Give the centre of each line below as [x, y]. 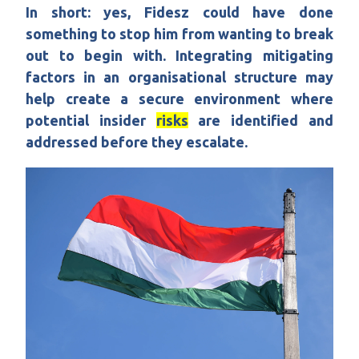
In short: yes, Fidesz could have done [179, 12]
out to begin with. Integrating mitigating [179, 56]
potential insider [91, 121]
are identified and [261, 121]
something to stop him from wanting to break [179, 34]
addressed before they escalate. [137, 142]
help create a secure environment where [179, 99]
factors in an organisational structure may [179, 77]
